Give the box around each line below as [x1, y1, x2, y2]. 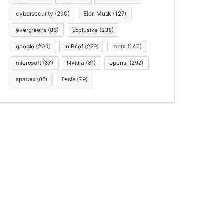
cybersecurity [16, 9, 54, 17]
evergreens [16, 26, 47, 33]
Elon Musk [83, 9, 112, 17]
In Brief [64, 42, 84, 50]
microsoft [16, 59, 42, 66]
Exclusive [72, 26, 98, 33]
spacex [16, 75, 36, 83]
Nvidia [67, 59, 85, 66]
